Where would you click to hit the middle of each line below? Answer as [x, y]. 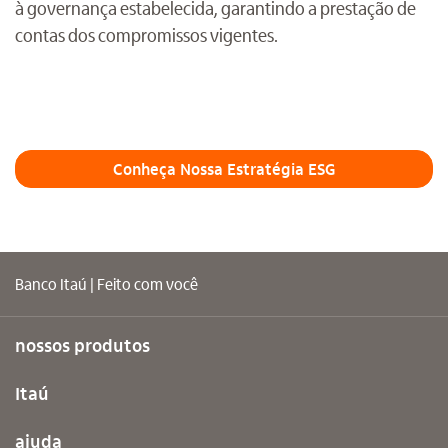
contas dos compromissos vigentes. [146, 35]
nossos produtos [82, 345]
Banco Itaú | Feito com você [106, 284]
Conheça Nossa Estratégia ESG [224, 169]
